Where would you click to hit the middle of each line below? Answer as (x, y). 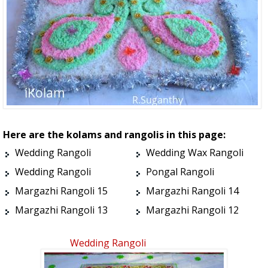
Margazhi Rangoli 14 (192, 191)
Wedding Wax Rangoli (195, 153)
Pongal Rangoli (180, 172)
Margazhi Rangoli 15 (61, 191)
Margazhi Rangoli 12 (192, 210)
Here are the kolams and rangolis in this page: (114, 135)
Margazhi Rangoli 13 (61, 210)
